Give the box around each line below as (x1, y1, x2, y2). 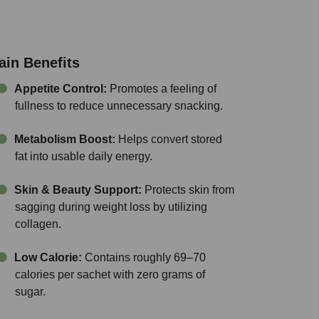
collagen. (15, 218, 61, 230)
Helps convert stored (115, 133, 222, 145)
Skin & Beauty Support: (14, 184, 142, 196)
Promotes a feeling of (107, 83, 216, 95)
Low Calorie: (14, 251, 82, 263)
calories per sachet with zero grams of (15, 268, 205, 281)
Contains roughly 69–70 (82, 251, 206, 263)
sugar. (15, 286, 46, 298)
